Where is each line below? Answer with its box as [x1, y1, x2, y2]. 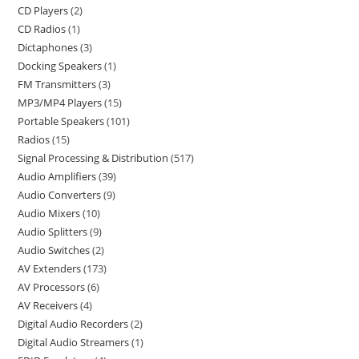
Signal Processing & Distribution [18, 151, 169, 165]
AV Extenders [18, 261, 82, 276]
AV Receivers [18, 298, 79, 313]
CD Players [18, 3, 69, 18]
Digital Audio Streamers [18, 335, 130, 349]
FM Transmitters [18, 77, 97, 91]
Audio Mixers [18, 206, 81, 220]
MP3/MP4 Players [18, 95, 103, 110]
